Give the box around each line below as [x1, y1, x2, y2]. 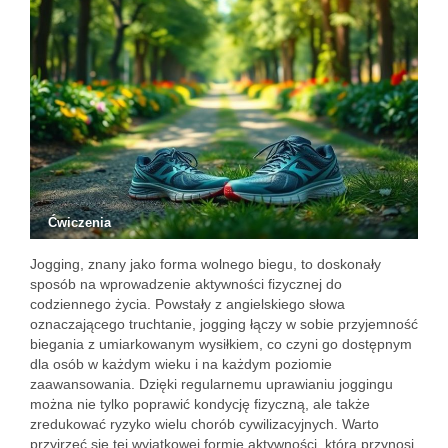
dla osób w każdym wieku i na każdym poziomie [30, 356, 332, 372]
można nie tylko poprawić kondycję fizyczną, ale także [30, 396, 370, 412]
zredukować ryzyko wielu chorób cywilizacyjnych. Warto [30, 416, 379, 432]
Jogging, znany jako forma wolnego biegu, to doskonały [30, 256, 381, 272]
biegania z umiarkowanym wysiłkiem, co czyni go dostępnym [30, 336, 412, 352]
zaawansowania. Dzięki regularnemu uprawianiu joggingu [30, 376, 393, 392]
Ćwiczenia [48, 215, 111, 230]
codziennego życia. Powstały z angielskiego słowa [30, 296, 345, 312]
